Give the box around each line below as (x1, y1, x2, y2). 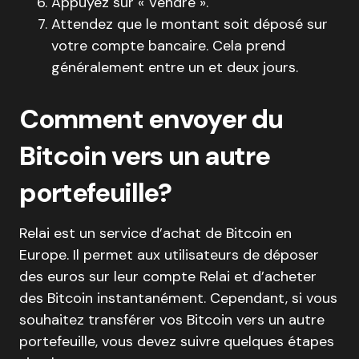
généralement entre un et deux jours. (51, 57, 298, 77)
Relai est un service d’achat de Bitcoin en (19, 223, 292, 243)
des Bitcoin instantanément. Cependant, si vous (19, 288, 337, 308)
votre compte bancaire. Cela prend (51, 35, 285, 55)
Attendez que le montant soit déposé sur (51, 14, 328, 34)
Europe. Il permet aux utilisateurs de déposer (19, 244, 319, 264)
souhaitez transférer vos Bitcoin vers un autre (19, 309, 325, 329)
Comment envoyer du (19, 101, 283, 136)
